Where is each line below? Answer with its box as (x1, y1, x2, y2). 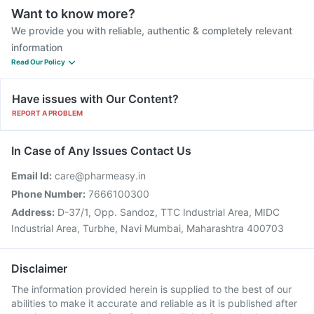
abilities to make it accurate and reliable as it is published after (11, 297, 297, 309)
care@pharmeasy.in (55, 170, 146, 182)
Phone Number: (11, 188, 86, 200)
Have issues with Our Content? (12, 92, 179, 106)
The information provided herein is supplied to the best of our (11, 283, 292, 295)
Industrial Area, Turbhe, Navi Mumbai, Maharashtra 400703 (11, 222, 284, 234)
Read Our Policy (11, 57, 65, 66)
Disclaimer (11, 261, 67, 275)
